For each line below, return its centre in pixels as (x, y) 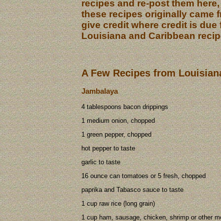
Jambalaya (100, 91)
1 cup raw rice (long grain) (118, 203)
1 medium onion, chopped (118, 120)
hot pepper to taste (108, 148)
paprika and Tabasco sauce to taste (132, 189)
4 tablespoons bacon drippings (125, 107)
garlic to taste (101, 162)
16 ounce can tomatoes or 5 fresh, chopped (144, 176)
